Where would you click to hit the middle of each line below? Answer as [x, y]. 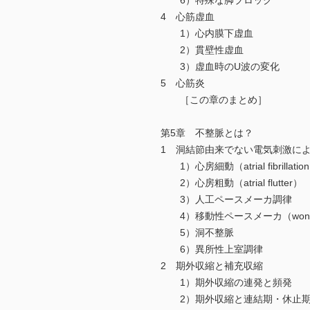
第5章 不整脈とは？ [207, 133]
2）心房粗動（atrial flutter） [231, 183]
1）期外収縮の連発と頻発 [226, 283]
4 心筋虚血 [188, 17]
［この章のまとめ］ [214, 100]
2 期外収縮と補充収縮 [212, 266]
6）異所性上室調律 [212, 249]
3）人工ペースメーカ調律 [226, 200]
